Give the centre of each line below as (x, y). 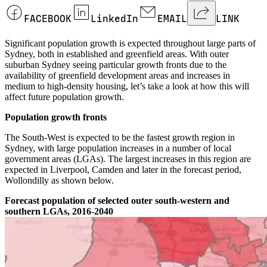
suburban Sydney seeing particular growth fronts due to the (116, 65)
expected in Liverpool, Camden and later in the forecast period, (123, 170)
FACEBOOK (48, 19)
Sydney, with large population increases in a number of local (118, 148)
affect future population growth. (64, 97)
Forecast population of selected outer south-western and (117, 201)
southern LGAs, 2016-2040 (59, 212)
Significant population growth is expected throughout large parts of (130, 44)
